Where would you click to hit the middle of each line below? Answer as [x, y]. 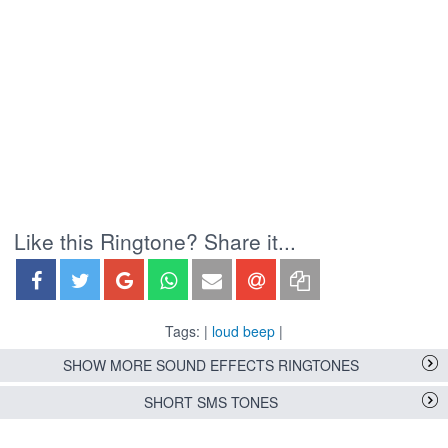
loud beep [243, 331]
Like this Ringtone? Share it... [155, 241]
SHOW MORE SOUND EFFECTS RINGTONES [211, 365]
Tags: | [188, 331]
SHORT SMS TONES [211, 402]
